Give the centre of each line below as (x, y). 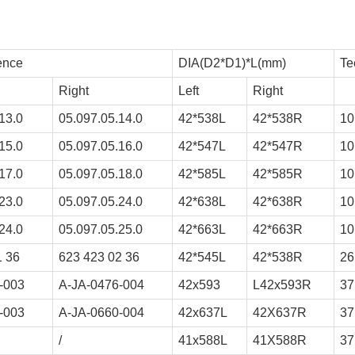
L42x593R (282, 285)
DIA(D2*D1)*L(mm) (232, 63)
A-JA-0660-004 (101, 313)
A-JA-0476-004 (101, 285)
